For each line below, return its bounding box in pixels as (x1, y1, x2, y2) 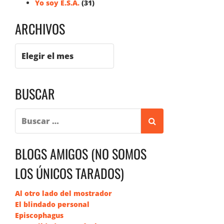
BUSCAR (15, 84, 55, 103)
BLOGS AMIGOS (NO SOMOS (15, 144, 146, 163)
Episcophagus (15, 210, 63, 220)
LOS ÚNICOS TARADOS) (15, 163, 124, 183)
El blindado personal (15, 199, 89, 209)
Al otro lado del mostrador (15, 188, 112, 198)
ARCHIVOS (15, 19, 65, 38)
